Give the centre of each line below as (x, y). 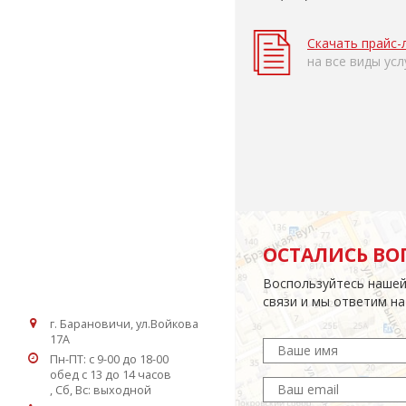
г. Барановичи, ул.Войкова (124, 324)
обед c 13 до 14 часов (111, 375)
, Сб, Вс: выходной (101, 391)
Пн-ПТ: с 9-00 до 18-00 (109, 360)
